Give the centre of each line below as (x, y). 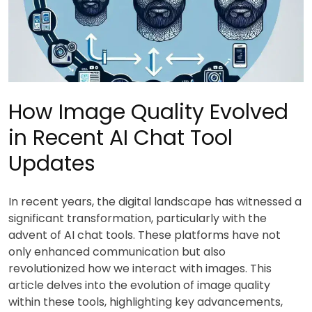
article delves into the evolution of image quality (139, 285)
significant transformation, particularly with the (138, 218)
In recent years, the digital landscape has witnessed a (155, 201)
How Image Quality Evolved (148, 112)
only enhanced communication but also (117, 251)
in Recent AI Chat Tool (120, 138)
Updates (52, 163)
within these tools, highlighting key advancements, (146, 302)
